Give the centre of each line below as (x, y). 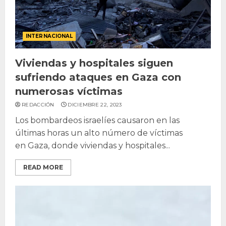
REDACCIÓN (38, 104)
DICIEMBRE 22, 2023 (95, 104)
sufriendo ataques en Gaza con (98, 77)
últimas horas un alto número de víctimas (99, 133)
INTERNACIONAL (49, 36)
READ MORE (43, 167)
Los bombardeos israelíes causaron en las (97, 120)
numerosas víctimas (69, 91)
